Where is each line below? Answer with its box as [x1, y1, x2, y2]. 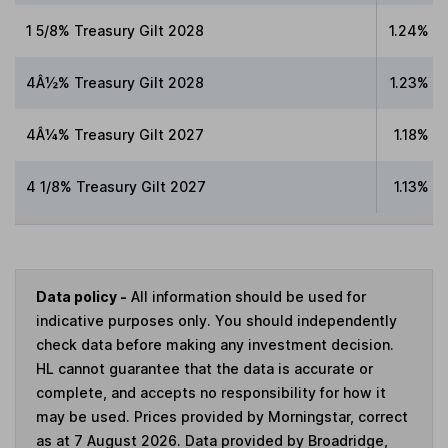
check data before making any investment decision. [36, 336, 394, 354]
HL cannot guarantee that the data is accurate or [36, 360, 373, 378]
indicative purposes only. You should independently [36, 312, 397, 330]
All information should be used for [127, 288, 366, 306]
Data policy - [36, 288, 127, 306]
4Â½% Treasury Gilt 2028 [26, 73, 205, 91]
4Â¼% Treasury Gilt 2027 [26, 125, 205, 143]
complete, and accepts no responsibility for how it [36, 384, 386, 402]
